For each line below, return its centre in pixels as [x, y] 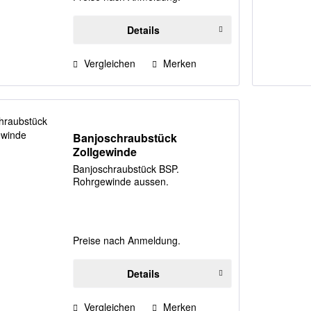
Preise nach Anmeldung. [127, 240]
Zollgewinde [105, 151]
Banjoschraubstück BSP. [126, 168]
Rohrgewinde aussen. [121, 181]
